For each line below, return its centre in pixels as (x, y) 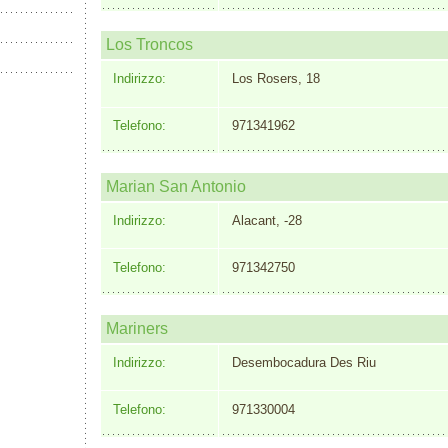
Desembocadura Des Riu (303, 363)
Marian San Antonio (176, 187)
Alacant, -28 (266, 221)
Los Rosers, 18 (275, 79)
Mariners (137, 328)
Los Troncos (149, 45)
